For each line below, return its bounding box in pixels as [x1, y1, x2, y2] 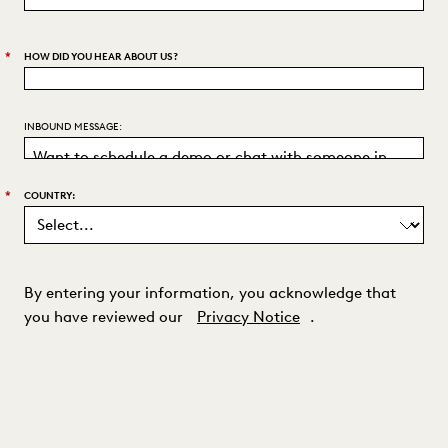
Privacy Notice [197, 308, 300, 327]
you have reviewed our [24, 308, 183, 327]
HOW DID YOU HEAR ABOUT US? [24, 50, 178, 64]
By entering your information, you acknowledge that [24, 284, 396, 303]
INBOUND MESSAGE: [24, 119, 122, 133]
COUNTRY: [24, 189, 76, 203]
